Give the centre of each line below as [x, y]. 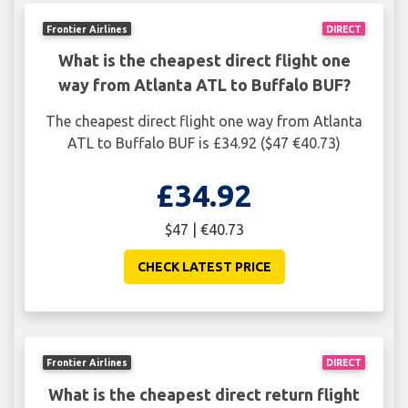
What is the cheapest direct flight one [204, 61]
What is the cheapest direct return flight [204, 394]
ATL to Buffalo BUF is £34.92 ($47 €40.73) [204, 143]
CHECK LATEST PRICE [204, 267]
